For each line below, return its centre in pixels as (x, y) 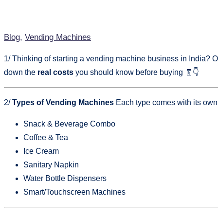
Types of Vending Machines (63, 103)
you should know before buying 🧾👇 (136, 73)
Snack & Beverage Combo (69, 124)
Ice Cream (41, 151)
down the (21, 73)
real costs (55, 73)
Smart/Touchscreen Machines (74, 192)
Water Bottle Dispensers (65, 179)
